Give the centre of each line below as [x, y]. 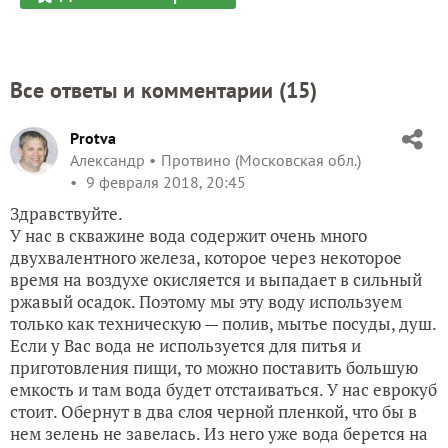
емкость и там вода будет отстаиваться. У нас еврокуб [223, 389]
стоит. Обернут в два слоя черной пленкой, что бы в [213, 411]
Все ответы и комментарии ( [148, 90]
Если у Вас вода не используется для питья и [185, 345]
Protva [93, 138]
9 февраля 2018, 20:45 [164, 182]
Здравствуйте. [66, 213]
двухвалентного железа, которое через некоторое [206, 257]
